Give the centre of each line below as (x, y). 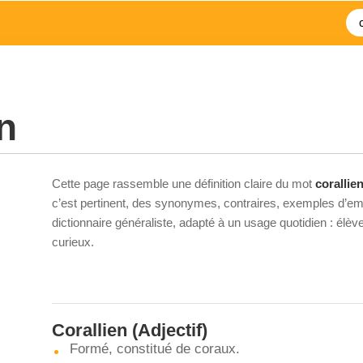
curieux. (73, 242)
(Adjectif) (167, 330)
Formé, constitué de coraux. (155, 349)
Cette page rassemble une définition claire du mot (184, 184)
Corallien (90, 330)
